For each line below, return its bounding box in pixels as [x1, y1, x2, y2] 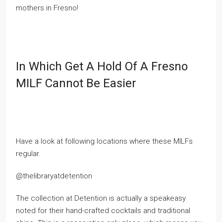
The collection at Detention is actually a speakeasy [16, 194, 186, 203]
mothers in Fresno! [16, 3, 78, 12]
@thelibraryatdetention [16, 171, 92, 180]
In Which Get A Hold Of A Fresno [16, 59, 188, 73]
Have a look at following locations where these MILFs [16, 137, 193, 146]
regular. [16, 149, 41, 158]
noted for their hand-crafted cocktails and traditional [16, 206, 190, 215]
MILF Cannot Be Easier [16, 76, 136, 90]
